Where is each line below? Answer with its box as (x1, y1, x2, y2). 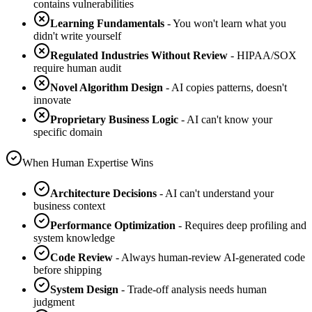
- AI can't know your (178, 114, 272, 126)
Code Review (50, 251, 113, 264)
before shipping (33, 264, 102, 276)
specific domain (33, 126, 102, 139)
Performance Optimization (50, 219, 175, 232)
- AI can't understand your (157, 187, 274, 200)
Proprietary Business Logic (50, 114, 178, 126)
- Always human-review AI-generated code (113, 251, 305, 264)
